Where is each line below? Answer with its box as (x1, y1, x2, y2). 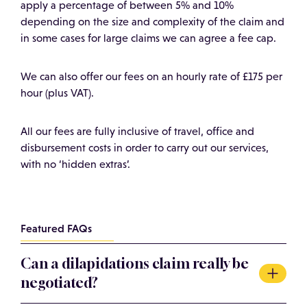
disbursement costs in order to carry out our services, (21, 142, 269, 154)
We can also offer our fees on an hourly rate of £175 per (21, 71, 282, 83)
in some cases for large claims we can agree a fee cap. (21, 32, 276, 45)
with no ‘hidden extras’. (21, 158, 130, 171)
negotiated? (21, 274, 98, 292)
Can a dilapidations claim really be (21, 255, 249, 273)
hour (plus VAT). (21, 87, 94, 99)
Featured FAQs (21, 222, 92, 235)
